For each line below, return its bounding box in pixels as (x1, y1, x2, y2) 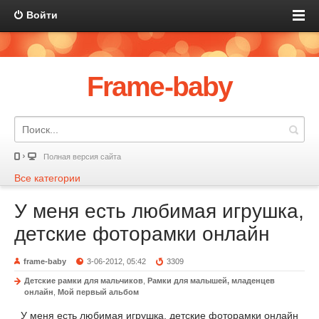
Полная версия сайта (43, 152, 121, 161)
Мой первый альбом (58, 288, 139, 296)
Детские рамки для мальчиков (24, 276, 143, 285)
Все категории (14, 172, 80, 184)
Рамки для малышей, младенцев (147, 276, 275, 285)
